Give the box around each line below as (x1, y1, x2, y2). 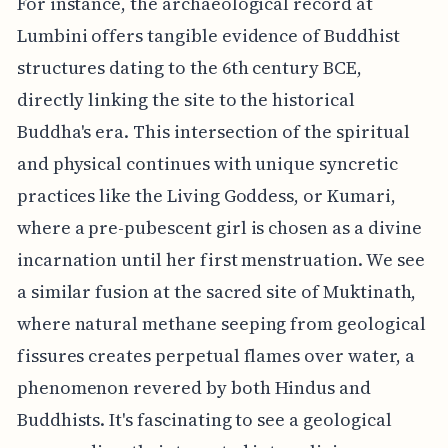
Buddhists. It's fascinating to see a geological (16, 406, 392, 432)
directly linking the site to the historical (16, 86, 355, 112)
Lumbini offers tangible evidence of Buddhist (16, 22, 400, 48)
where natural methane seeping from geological (16, 310, 426, 336)
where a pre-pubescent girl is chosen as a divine (16, 214, 422, 240)
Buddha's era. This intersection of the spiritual (16, 118, 410, 144)
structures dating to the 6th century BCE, (16, 54, 362, 80)
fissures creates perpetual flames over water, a (16, 342, 415, 368)
